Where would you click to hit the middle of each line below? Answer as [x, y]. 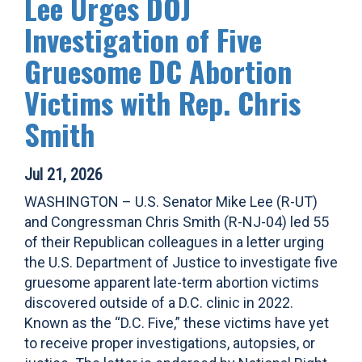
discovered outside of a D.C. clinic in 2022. [159, 303]
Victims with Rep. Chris [162, 102]
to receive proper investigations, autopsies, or [170, 343]
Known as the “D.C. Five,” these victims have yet [177, 323]
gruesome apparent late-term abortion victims [172, 282]
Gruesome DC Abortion [158, 71]
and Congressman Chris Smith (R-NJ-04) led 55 [177, 222]
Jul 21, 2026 [63, 175]
